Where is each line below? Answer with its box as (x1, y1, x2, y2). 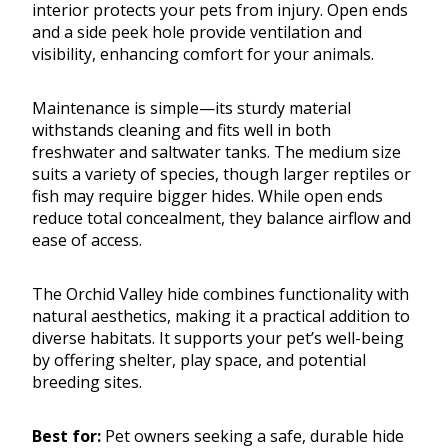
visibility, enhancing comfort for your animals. (32, 43, 374, 66)
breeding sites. (32, 371, 142, 394)
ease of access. (32, 229, 142, 252)
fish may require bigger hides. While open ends (32, 185, 383, 208)
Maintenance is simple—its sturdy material (32, 97, 351, 120)
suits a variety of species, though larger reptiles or (32, 163, 411, 186)
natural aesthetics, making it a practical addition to (32, 305, 410, 328)
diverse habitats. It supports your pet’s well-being (32, 327, 404, 350)
